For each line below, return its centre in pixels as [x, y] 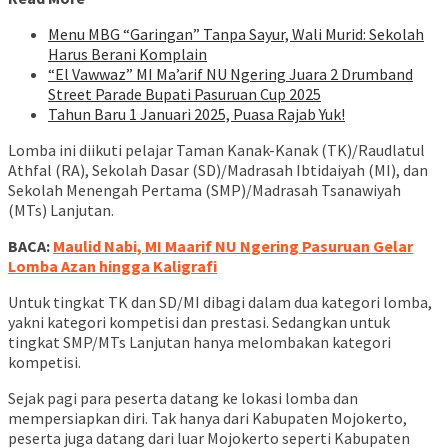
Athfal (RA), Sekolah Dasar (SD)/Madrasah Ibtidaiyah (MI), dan [218, 170]
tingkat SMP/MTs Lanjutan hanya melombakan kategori [199, 342]
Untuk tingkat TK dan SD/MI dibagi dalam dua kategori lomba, [220, 302]
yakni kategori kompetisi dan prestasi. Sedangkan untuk [199, 322]
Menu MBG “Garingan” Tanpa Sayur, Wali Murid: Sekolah [236, 34]
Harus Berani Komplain [127, 54]
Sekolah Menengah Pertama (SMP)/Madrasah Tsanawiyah [204, 190]
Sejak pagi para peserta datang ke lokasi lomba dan [183, 398]
